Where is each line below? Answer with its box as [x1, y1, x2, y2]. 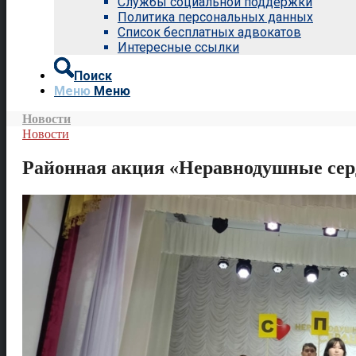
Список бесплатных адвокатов [118, 25, 301, 40]
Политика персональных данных [118, 10, 313, 25]
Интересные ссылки [118, 40, 239, 55]
